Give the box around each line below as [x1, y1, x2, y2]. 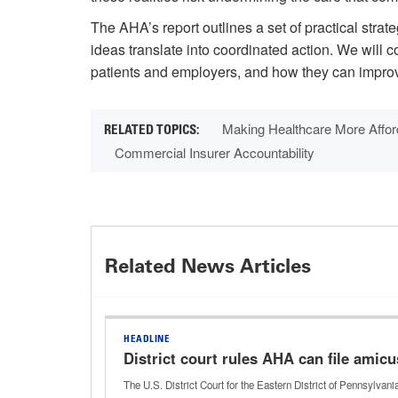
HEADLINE [123, 335, 170, 346]
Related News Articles [105, 254, 311, 279]
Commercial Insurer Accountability [115, 143, 314, 163]
